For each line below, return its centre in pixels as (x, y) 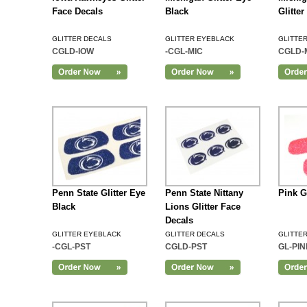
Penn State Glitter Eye (98, 193)
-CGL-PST (71, 247)
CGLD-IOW (73, 51)
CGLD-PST (186, 247)
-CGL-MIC (184, 51)
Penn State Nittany (204, 193)
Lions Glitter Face (202, 207)
